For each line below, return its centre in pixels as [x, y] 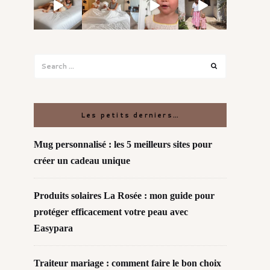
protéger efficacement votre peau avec [111, 212]
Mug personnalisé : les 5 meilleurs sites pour [123, 144]
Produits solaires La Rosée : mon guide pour [124, 195]
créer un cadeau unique [82, 160]
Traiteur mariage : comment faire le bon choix [127, 263]
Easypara [53, 228]
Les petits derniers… [130, 115]
